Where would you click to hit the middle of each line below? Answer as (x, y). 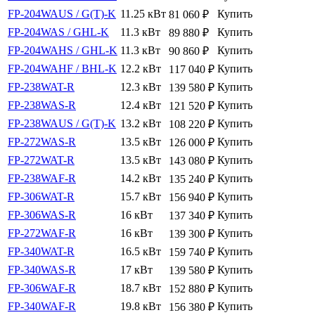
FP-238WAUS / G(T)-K (62, 124)
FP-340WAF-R (42, 307)
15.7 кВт (141, 197)
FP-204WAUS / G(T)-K (62, 14)
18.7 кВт (141, 288)
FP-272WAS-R (42, 142)
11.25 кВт (143, 14)
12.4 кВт (141, 105)
